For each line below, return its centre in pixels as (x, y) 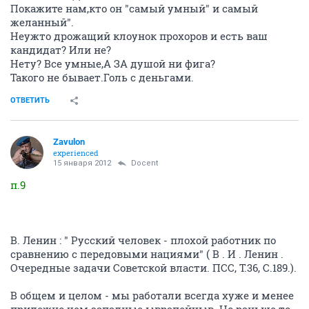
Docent (144, 163)
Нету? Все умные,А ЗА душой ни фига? (113, 63)
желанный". (42, 22)
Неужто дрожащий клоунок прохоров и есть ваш (139, 36)
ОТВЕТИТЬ (30, 100)
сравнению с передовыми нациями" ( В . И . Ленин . (147, 253)
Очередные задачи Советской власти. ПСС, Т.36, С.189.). (153, 267)
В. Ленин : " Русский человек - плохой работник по (143, 240)
